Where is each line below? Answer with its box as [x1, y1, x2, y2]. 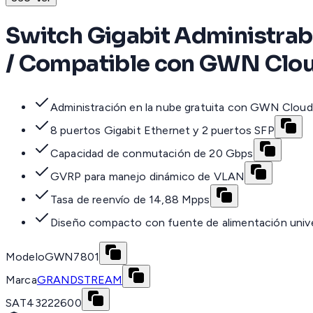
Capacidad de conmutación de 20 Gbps [50, 147, 254, 161]
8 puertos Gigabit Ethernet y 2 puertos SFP [50, 124, 275, 138]
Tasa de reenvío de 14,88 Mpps [50, 193, 210, 207]
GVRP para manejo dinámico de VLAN [50, 170, 245, 184]
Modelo [6, 250, 45, 264]
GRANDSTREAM [36, 273, 122, 287]
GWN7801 [44, 250, 100, 264]
